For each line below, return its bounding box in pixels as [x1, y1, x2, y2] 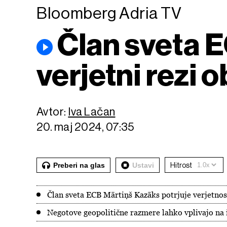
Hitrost [170, 161, 192, 169]
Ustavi [132, 161, 154, 169]
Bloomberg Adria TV [36, 4, 182, 22]
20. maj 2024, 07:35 [36, 121, 135, 133]
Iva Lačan [68, 105, 116, 118]
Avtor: [36, 105, 68, 118]
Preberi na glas [53, 161, 105, 169]
